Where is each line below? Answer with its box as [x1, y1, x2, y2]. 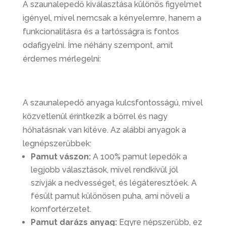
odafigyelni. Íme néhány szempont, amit [22, 40, 173, 50]
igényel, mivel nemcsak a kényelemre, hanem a [22, 13, 201, 23]
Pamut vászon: [30, 152, 91, 162]
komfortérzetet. [30, 204, 91, 214]
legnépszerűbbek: [22, 139, 91, 149]
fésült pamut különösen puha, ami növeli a [30, 191, 190, 201]
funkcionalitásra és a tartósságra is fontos [22, 27, 179, 37]
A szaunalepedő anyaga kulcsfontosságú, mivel [22, 98, 203, 108]
